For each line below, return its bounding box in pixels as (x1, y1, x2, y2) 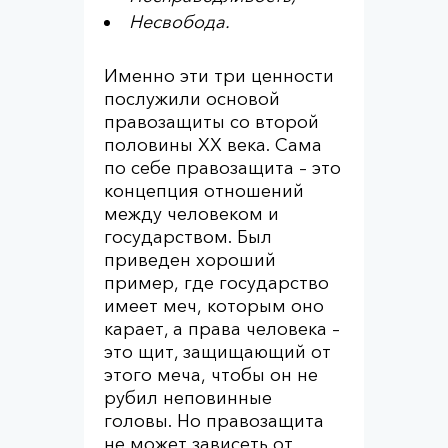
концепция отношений (104, 180, 304, 202)
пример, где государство (104, 272, 329, 294)
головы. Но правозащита (104, 410, 324, 432)
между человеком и (104, 203, 279, 225)
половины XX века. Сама (104, 134, 322, 156)
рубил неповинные (104, 387, 272, 409)
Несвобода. (129, 11, 230, 33)
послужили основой (104, 88, 280, 110)
